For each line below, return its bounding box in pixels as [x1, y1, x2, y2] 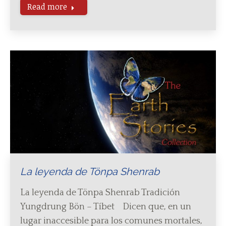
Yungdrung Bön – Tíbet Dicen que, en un [20, 202, 191, 212]
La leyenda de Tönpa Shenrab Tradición [20, 188, 180, 198]
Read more [27, 1, 67, 12]
